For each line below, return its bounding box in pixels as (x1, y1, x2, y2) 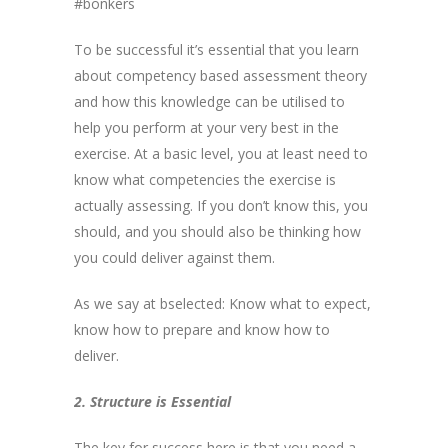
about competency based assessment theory (74, 65, 367, 85)
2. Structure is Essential (74, 391, 231, 411)
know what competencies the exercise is (74, 169, 336, 189)
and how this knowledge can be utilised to (74, 91, 345, 111)
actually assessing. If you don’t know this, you (74, 195, 368, 215)
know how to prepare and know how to (74, 319, 330, 339)
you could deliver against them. (74, 247, 275, 267)
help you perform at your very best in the (74, 117, 339, 137)
